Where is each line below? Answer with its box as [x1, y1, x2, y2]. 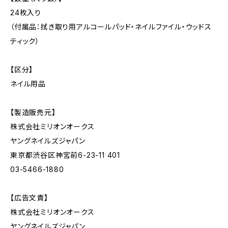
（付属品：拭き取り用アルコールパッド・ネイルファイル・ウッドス [10, 22, 212, 31]
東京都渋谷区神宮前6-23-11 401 [10, 150, 121, 159]
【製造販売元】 [10, 107, 56, 117]
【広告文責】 [10, 193, 48, 202]
